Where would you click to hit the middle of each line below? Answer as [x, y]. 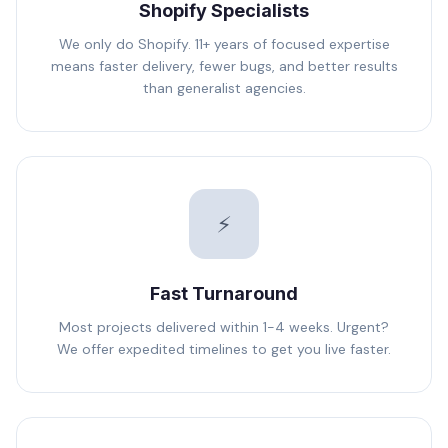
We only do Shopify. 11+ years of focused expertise [224, 44]
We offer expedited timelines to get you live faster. [224, 349]
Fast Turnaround [224, 293]
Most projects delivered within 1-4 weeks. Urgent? [224, 327]
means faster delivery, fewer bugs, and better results [224, 66]
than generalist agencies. [224, 88]
